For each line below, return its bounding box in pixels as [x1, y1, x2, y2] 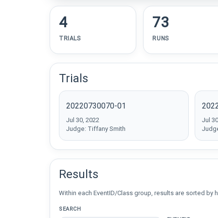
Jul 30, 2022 [66, 116, 99, 124]
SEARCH [59, 206, 81, 212]
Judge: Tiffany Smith [66, 125, 126, 132]
